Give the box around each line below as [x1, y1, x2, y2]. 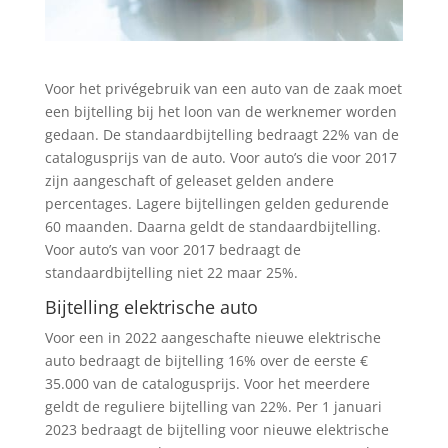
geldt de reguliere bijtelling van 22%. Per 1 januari [44, 396, 382, 416]
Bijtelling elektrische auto [44, 294, 258, 319]
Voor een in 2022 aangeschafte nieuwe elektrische [44, 327, 381, 347]
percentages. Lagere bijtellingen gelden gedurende [44, 193, 389, 213]
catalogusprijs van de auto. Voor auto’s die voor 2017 [44, 147, 397, 167]
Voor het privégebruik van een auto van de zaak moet [44, 78, 402, 98]
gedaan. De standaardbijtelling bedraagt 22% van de [44, 124, 399, 144]
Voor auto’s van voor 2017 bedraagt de [44, 239, 301, 259]
